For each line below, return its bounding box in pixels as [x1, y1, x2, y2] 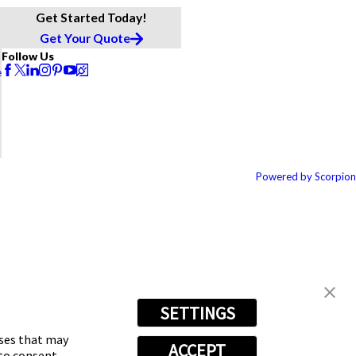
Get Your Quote [40, 31, 131, 46]
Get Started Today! [36, 10, 148, 25]
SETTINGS [159, 301, 235, 324]
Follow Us [2, 49, 55, 64]
